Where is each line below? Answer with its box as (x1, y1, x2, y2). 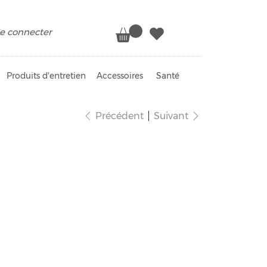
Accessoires (97, 71, 144, 81)
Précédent (95, 110, 144, 122)
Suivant (153, 110, 188, 122)
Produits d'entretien (6, 71, 86, 81)
